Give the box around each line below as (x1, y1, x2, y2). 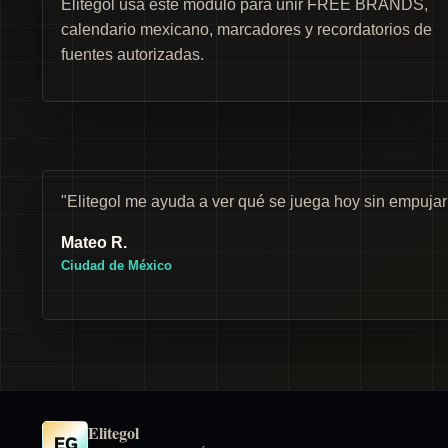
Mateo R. (61, 234, 127, 251)
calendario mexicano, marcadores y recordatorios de (61, 21, 432, 38)
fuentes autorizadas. (61, 46, 204, 63)
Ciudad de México (61, 258, 172, 273)
